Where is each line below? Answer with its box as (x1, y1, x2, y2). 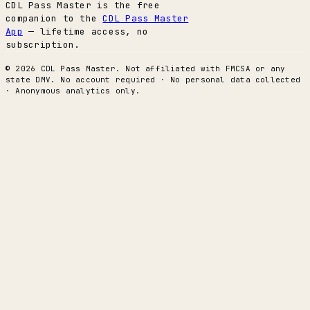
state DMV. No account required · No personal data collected (6, 75, 300, 85)
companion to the (6, 12, 103, 25)
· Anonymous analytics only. (6, 86, 140, 96)
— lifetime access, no (22, 26, 149, 38)
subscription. (6, 39, 80, 51)
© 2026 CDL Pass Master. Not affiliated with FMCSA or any (6, 64, 286, 74)
